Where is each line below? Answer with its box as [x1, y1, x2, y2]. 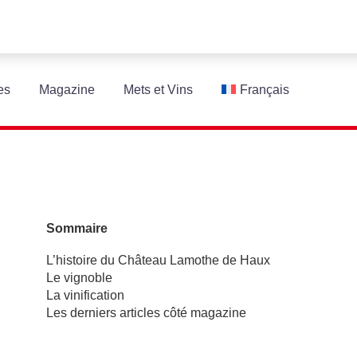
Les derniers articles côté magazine [46, 305, 246, 320]
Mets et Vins [124, 83, 194, 96]
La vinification [46, 288, 124, 302]
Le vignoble [46, 270, 112, 284]
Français [240, 83, 289, 96]
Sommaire [46, 222, 108, 236]
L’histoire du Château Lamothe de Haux [46, 253, 270, 267]
